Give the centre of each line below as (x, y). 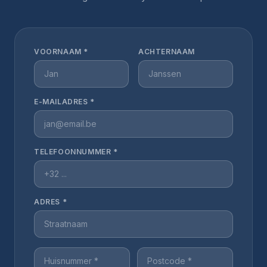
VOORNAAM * (61, 52)
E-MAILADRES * (64, 102)
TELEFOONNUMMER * (76, 152)
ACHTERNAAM (167, 52)
